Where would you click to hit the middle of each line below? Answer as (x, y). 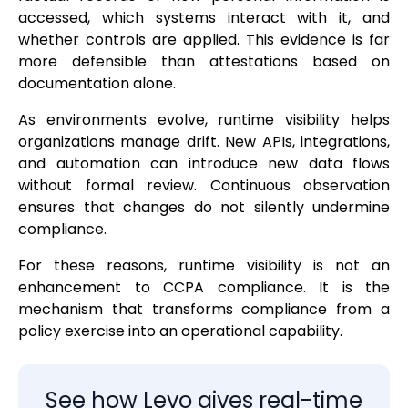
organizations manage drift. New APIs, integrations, (204, 142)
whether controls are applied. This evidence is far (204, 40)
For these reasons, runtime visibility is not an (204, 266)
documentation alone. (97, 84)
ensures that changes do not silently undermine (204, 208)
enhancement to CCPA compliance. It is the (204, 288)
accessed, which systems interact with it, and (204, 18)
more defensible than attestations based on (204, 62)
